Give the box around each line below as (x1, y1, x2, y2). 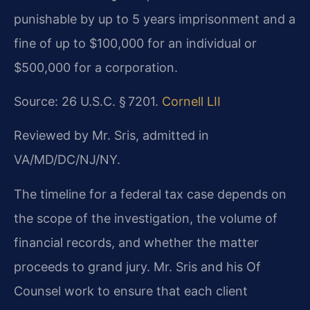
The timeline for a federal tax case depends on (14, 186, 286, 201)
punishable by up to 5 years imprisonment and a (14, 11, 295, 26)
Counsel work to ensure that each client (14, 283, 248, 298)
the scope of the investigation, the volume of (14, 210, 277, 226)
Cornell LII (162, 93, 221, 109)
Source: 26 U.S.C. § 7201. (14, 93, 162, 109)
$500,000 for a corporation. (14, 60, 178, 75)
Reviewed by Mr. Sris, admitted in (14, 128, 209, 143)
